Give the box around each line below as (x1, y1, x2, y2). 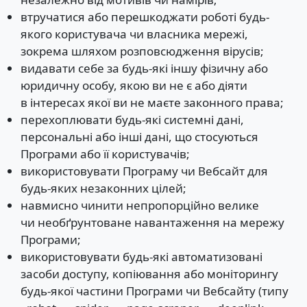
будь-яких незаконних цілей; (20, 180, 186, 197)
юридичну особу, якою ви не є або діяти (20, 77, 247, 94)
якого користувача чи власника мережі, (20, 26, 248, 42)
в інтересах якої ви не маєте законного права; (20, 95, 284, 111)
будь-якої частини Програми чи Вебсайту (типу (20, 283, 288, 299)
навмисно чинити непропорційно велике (20, 197, 259, 214)
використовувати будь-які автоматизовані (20, 249, 262, 265)
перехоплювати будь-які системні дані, (20, 112, 244, 128)
